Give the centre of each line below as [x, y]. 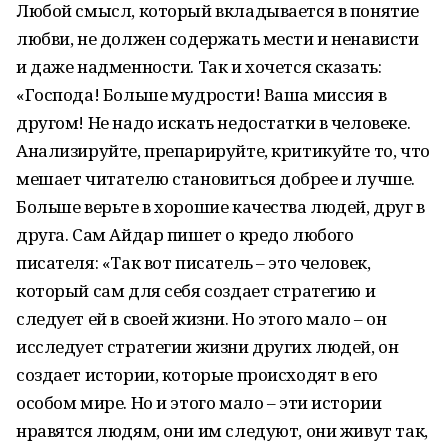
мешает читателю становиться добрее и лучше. [215, 178]
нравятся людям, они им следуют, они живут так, [222, 430]
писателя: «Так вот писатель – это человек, [193, 262]
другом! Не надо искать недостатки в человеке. [213, 122]
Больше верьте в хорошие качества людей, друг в [220, 206]
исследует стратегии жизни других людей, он [207, 346]
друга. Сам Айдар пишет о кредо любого [185, 234]
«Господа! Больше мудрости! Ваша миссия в [201, 94]
